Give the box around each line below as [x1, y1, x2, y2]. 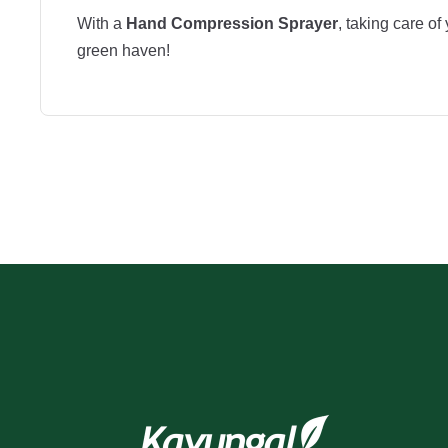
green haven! [77, 42, 170, 60]
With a [77, 15, 126, 33]
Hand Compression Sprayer [126, 15, 338, 33]
